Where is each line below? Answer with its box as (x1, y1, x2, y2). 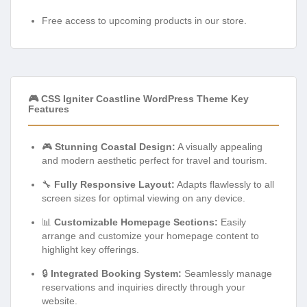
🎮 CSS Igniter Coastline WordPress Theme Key (28, 93, 249, 104)
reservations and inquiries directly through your (42, 281, 245, 293)
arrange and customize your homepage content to (42, 230, 259, 241)
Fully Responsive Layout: (54, 178, 175, 190)
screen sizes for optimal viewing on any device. (42, 192, 245, 204)
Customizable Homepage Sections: (54, 216, 218, 228)
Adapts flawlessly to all (175, 178, 274, 190)
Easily (218, 216, 246, 228)
